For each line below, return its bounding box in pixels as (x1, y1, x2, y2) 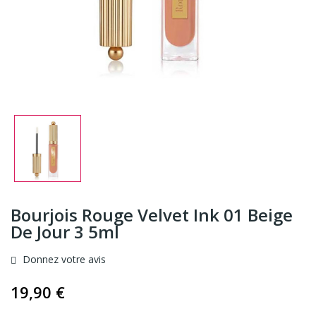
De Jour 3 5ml (11, 219, 119, 243)
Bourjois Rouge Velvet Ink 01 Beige (11, 202, 293, 226)
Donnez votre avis (20, 252, 106, 266)
